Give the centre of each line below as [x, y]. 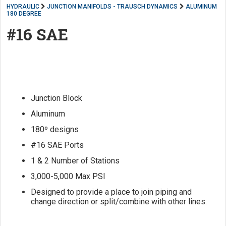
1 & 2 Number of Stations [75, 161]
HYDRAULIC [23, 7]
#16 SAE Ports [57, 145]
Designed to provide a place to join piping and [111, 192]
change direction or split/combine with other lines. [119, 202]
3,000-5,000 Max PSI [68, 176]
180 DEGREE [24, 14]
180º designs [55, 129]
